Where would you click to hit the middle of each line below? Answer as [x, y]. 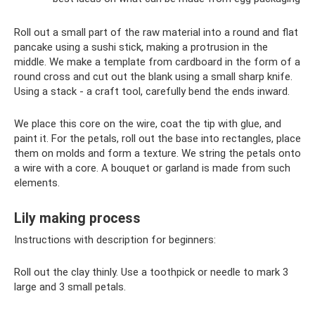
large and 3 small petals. [70, 287]
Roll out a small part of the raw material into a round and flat [156, 32]
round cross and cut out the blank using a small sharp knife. [153, 76]
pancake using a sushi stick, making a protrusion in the [141, 47]
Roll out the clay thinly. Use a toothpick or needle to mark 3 [151, 272]
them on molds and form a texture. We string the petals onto [157, 153]
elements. [37, 182]
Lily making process [77, 218]
